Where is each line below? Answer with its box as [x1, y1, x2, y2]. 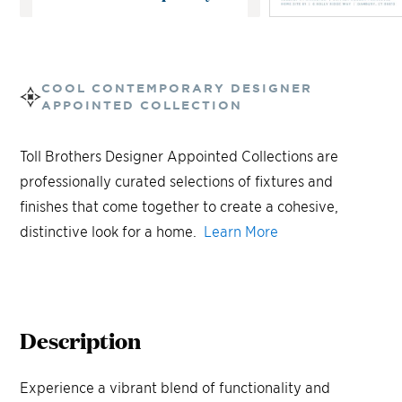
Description [20, 324, 142, 356]
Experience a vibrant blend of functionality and [20, 378, 331, 397]
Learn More [204, 222, 279, 240]
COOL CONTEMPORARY [41, 81, 226, 96]
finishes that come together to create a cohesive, [20, 197, 339, 215]
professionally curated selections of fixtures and [20, 171, 334, 190]
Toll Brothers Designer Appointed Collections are [20, 146, 339, 165]
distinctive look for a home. [20, 222, 201, 240]
